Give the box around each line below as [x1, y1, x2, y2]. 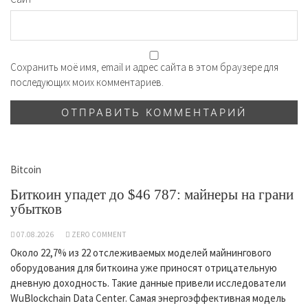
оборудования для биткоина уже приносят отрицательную [10, 261, 277, 274]
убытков [10, 200, 62, 217]
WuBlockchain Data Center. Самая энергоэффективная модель [10, 291, 286, 305]
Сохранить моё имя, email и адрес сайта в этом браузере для [10, 60, 278, 74]
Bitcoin [10, 162, 41, 176]
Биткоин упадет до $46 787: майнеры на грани [10, 186, 294, 203]
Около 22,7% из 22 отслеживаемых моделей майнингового [10, 245, 272, 259]
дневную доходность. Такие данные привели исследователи [10, 276, 286, 289]
